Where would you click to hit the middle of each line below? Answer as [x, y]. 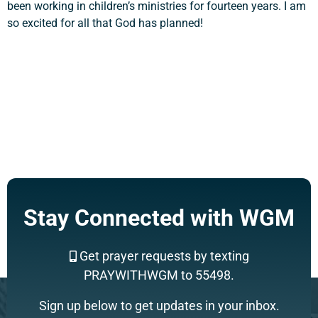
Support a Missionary [159, 134]
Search [226, 174]
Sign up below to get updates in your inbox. [159, 306]
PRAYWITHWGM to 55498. [159, 275]
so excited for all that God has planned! [105, 23]
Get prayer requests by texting [163, 256]
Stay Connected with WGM [159, 218]
